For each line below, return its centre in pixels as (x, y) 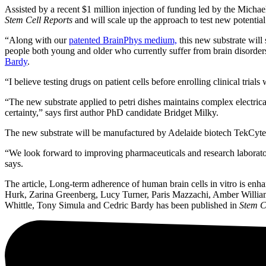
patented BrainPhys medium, (123, 40)
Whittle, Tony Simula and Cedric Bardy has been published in (122, 205)
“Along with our (37, 40)
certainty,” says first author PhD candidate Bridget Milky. (112, 113)
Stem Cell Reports (40, 20)
